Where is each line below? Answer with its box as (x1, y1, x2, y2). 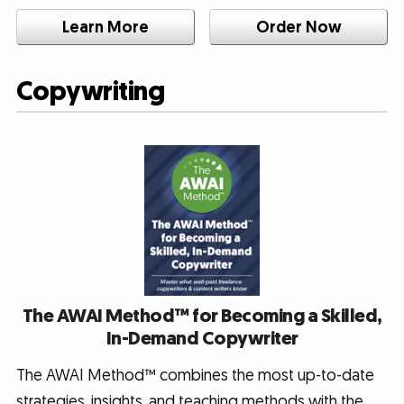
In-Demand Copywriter (106, 326, 298, 351)
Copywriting (15, 74, 165, 111)
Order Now (255, 16, 342, 38)
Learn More (61, 16, 149, 38)
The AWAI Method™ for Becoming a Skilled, (22, 303, 382, 328)
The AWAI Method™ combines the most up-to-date (15, 364, 374, 386)
